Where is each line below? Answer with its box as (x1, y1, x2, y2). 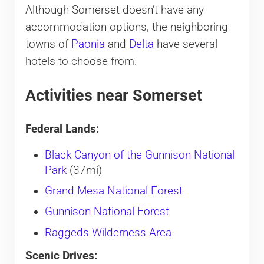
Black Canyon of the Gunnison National (44, 148, 235, 161)
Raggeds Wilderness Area (44, 226, 171, 239)
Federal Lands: (25, 122, 99, 136)
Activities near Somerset (25, 85, 202, 104)
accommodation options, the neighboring (25, 20, 228, 34)
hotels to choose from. (25, 54, 137, 68)
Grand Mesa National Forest (44, 184, 183, 198)
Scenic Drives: (25, 249, 97, 262)
